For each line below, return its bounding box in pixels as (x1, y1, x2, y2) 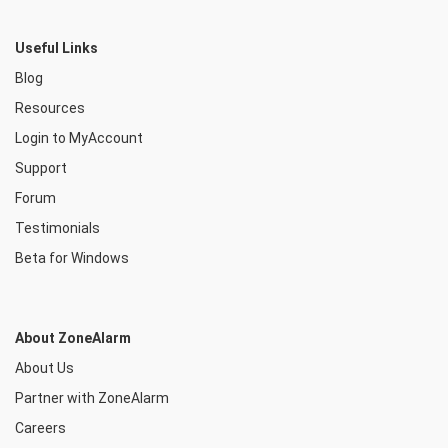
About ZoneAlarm (15, 330, 131, 346)
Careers (15, 420, 66, 436)
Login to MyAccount (15, 130, 143, 146)
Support (15, 160, 67, 176)
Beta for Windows (15, 250, 129, 266)
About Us (15, 360, 74, 376)
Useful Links (15, 40, 98, 56)
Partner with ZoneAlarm (15, 390, 169, 406)
